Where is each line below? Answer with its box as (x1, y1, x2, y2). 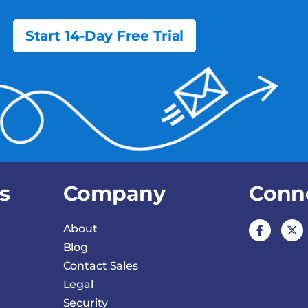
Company (63, 181, 166, 207)
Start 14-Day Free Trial (25, 27, 184, 44)
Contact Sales (63, 258, 139, 272)
